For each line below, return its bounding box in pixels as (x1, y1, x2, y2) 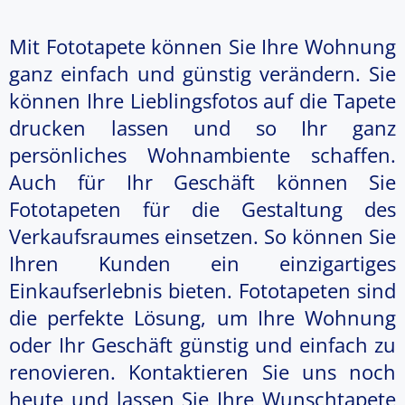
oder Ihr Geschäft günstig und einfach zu (9, 330, 396, 358)
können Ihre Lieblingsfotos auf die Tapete (9, 86, 396, 114)
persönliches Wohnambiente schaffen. (9, 140, 396, 168)
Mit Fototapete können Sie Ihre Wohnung (9, 32, 396, 60)
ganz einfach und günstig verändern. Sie (9, 59, 396, 87)
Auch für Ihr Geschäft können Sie (9, 167, 396, 195)
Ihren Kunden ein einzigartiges (9, 249, 396, 277)
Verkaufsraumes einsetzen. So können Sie (9, 221, 396, 250)
